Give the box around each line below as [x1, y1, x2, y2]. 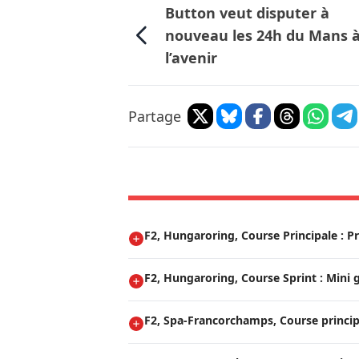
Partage [128, 107, 181, 127]
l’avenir [165, 48, 218, 68]
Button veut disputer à [165, 3, 330, 23]
